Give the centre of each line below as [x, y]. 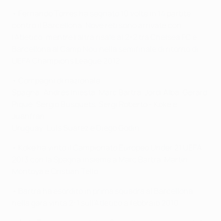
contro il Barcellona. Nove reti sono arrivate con [97, 25]
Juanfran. [29, 116]
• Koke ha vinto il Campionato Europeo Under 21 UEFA [107, 147]
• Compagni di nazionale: [57, 80]
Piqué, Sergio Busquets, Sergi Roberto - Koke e [94, 104]
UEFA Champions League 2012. [67, 61]
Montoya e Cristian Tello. [56, 171]
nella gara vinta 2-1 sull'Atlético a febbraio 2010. [96, 203]
